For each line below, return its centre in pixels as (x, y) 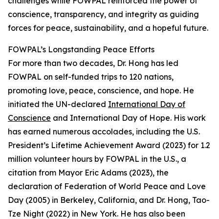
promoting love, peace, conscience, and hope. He (101, 91)
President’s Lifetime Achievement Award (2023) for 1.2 (109, 145)
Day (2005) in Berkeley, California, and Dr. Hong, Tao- (109, 200)
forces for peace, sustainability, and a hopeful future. (108, 28)
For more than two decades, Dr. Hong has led (93, 63)
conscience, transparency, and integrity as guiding (103, 14)
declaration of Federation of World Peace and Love (107, 186)
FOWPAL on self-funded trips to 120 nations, (91, 77)
